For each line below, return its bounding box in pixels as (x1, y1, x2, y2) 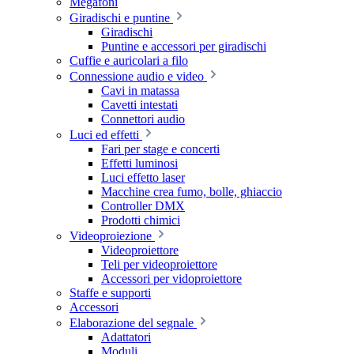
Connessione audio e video (70, 70, 204, 83)
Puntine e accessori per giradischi (101, 40, 266, 53)
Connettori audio (101, 112, 185, 126)
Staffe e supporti (70, 286, 151, 299)
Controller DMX (101, 199, 185, 213)
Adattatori (101, 330, 151, 344)
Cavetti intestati (101, 98, 178, 111)
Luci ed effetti (70, 128, 139, 141)
